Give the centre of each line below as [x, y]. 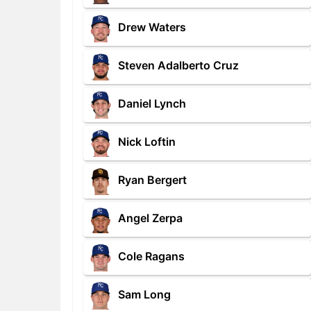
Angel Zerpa [150, 218]
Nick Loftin [147, 142]
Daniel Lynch [152, 104]
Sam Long [144, 295]
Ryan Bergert [152, 180]
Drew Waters [152, 27]
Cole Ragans [151, 257]
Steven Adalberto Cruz [178, 66]
